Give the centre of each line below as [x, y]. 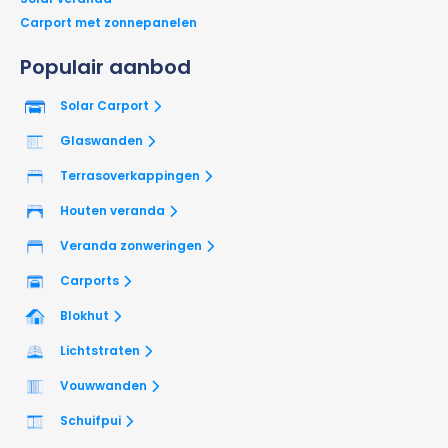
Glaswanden [101, 141]
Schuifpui [90, 421]
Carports [89, 281]
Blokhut [84, 316]
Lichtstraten [100, 351]
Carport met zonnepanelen [108, 23]
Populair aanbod [105, 67]
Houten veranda [112, 211]
